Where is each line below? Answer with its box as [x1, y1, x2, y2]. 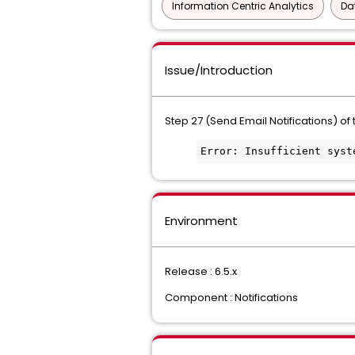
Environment [165, 212, 238, 229]
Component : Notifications [165, 290, 298, 305]
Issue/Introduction [165, 62, 273, 78]
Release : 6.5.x [165, 264, 237, 279]
